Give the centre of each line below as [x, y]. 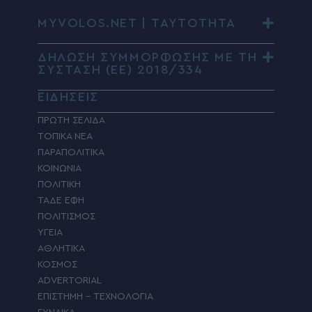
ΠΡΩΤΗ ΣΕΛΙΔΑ [71, 121]
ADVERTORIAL [70, 281]
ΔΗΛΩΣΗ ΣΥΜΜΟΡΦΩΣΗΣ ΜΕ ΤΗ [148, 57]
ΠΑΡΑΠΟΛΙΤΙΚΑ [71, 153]
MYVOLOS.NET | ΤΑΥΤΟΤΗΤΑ [137, 23]
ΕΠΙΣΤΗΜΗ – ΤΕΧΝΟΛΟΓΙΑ [95, 297]
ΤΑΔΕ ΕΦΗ [61, 201]
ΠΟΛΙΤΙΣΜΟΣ [67, 217]
